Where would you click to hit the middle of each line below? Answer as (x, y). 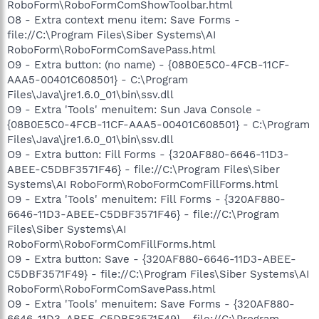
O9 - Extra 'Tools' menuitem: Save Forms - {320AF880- (151, 304)
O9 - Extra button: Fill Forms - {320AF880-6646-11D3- (148, 154)
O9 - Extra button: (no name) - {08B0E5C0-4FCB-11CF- (148, 64)
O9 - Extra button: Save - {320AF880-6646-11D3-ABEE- (152, 259)
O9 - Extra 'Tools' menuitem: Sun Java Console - (134, 109)
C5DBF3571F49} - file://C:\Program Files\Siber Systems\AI (158, 274)
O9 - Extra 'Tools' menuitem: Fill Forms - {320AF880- (146, 199)
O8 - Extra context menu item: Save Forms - (124, 20)
